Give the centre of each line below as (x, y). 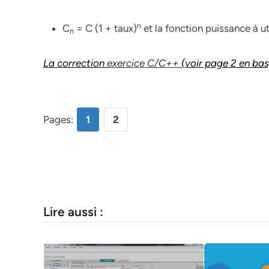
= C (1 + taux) (105, 28)
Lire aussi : (73, 211)
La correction (75, 63)
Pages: (59, 119)
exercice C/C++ (143, 63)
